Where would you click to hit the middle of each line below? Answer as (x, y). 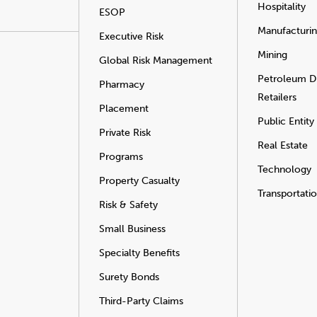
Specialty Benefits (139, 253)
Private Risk (125, 133)
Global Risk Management (156, 60)
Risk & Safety (128, 205)
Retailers (277, 97)
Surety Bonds (129, 277)
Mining (272, 55)
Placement (124, 109)
